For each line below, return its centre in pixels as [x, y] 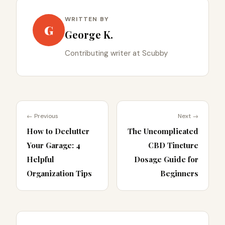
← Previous [42, 116]
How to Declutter [58, 131]
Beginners [179, 174]
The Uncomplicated [163, 131]
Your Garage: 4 [53, 145]
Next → [188, 116]
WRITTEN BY [87, 19]
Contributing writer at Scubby [116, 53]
